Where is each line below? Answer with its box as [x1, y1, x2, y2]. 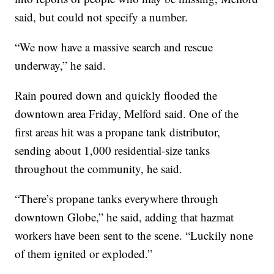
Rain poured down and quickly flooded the [15, 87, 218, 103]
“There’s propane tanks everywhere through [15, 191, 219, 207]
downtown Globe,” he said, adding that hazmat [15, 209, 234, 225]
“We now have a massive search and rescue [15, 39, 213, 55]
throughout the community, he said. [15, 161, 183, 177]
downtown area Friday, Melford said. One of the [15, 106, 239, 122]
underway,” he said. [15, 57, 106, 73]
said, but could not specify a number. [15, 9, 188, 25]
